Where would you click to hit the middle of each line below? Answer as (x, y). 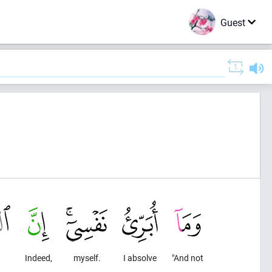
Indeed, (38, 258)
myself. (87, 258)
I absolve (140, 258)
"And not (188, 258)
